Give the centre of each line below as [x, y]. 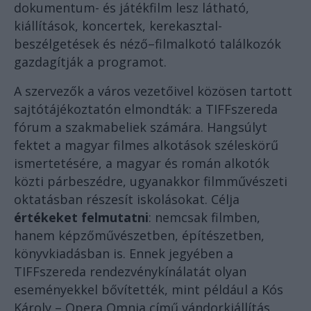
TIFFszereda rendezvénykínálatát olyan [130, 272]
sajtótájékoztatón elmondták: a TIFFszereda [146, 109]
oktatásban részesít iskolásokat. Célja [127, 200]
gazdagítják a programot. [90, 62]
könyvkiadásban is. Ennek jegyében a [124, 254]
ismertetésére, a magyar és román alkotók [142, 163]
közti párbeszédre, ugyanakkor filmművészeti [151, 182]
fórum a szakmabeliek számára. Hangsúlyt [141, 127]
